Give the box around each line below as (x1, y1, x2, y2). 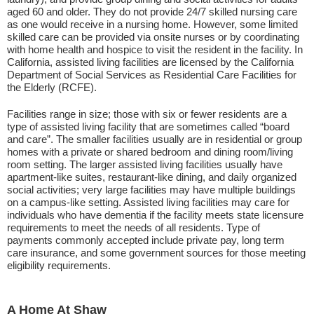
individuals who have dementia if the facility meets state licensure (7, 209, 303, 221)
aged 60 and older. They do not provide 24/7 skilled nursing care (7, 6, 297, 18)
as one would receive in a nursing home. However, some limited (7, 18, 298, 30)
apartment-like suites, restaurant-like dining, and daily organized (7, 171, 296, 183)
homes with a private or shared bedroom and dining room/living (7, 146, 293, 158)
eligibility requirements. (7, 259, 111, 271)
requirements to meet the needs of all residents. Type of (7, 221, 260, 233)
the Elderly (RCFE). (7, 81, 97, 93)
